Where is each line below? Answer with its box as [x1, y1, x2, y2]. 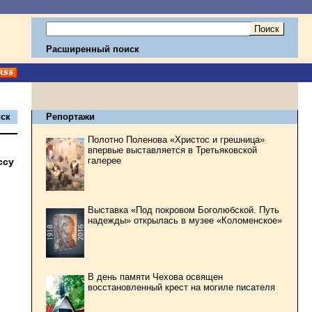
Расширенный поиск [46, 44, 139, 54]
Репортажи [46, 111, 95, 122]
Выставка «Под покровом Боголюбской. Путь [88, 205, 279, 215]
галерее [88, 155, 121, 166]
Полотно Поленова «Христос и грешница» [88, 134, 265, 145]
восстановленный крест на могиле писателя [88, 282, 275, 292]
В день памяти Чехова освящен [88, 272, 223, 282]
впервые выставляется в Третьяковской [88, 145, 257, 155]
